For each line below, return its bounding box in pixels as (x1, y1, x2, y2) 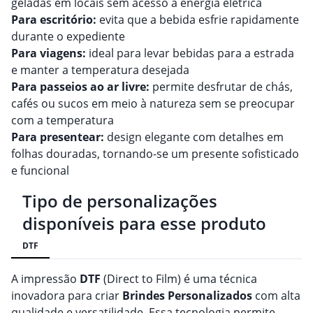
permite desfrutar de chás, (150, 79, 293, 95)
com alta (252, 288, 300, 304)
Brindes (122, 288, 165, 304)
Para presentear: (11, 129, 104, 145)
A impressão (11, 271, 80, 287)
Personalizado (168, 288, 247, 304)
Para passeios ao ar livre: (11, 79, 150, 95)
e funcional (11, 163, 69, 179)
